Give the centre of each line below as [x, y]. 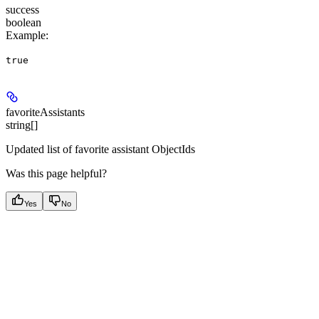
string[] [22, 125]
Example [26, 35]
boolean [23, 22]
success [22, 9]
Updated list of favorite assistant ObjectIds [100, 149]
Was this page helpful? [56, 173]
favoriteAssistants [45, 112]
